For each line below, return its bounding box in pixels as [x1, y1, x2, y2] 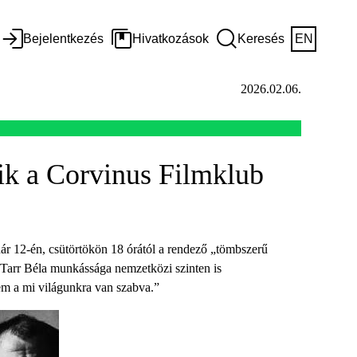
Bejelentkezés [23, 32, 104, 45]
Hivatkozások [132, 32, 209, 45]
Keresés [237, 32, 284, 45]
